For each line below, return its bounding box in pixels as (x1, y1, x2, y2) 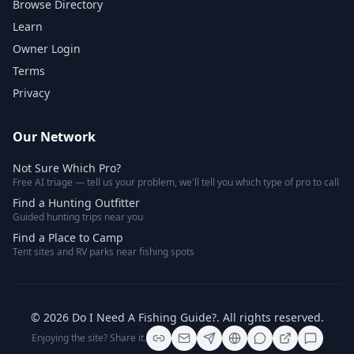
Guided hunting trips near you (13, 210, 143, 224)
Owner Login (13, 41, 81, 56)
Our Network (13, 128, 96, 145)
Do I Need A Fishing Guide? (71, 310, 217, 325)
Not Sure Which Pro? (13, 160, 121, 175)
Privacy (13, 85, 50, 100)
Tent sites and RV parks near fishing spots (13, 245, 194, 258)
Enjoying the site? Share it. (31, 331, 146, 345)
